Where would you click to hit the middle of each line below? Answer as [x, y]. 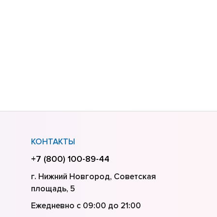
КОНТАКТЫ [53, 141]
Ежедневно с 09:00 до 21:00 [86, 205]
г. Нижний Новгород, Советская [93, 176]
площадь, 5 [53, 188]
